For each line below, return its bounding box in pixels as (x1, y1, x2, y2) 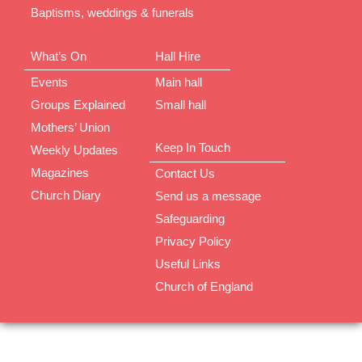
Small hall (155, 97, 206, 112)
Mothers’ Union (30, 120, 110, 134)
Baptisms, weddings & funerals (30, 6, 194, 20)
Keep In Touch (155, 141, 230, 155)
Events (30, 74, 68, 89)
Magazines (30, 165, 89, 179)
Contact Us (155, 166, 215, 181)
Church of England (155, 280, 253, 294)
